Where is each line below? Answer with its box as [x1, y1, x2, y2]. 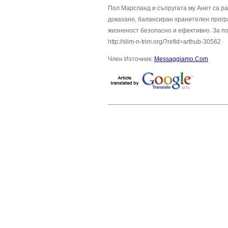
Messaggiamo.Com [154, 55, 208, 63]
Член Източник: [108, 55, 154, 63]
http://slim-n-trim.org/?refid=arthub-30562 [108, 38, 221, 45]
